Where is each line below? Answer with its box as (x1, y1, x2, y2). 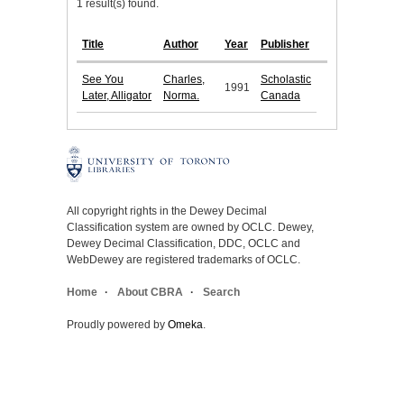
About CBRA (117, 286, 183, 299)
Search (203, 286, 240, 299)
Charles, (163, 73, 205, 87)
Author (163, 38, 198, 51)
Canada (261, 89, 300, 103)
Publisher (261, 38, 309, 51)
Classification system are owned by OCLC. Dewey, (67, 221, 314, 234)
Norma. (163, 89, 199, 103)
